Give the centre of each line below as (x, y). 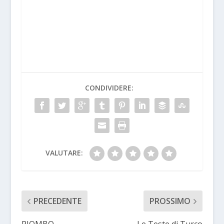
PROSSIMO (170, 201)
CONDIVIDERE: (109, 88)
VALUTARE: (64, 153)
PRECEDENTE (57, 201)
